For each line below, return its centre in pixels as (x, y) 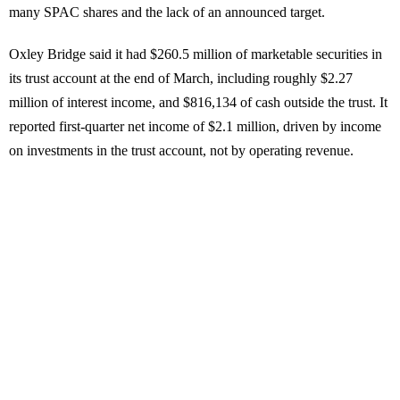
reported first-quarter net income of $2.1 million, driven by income (195, 127)
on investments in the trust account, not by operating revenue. (181, 151)
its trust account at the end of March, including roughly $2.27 (181, 79)
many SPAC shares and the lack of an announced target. (167, 12)
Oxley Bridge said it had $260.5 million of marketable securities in (196, 54)
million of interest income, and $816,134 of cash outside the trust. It (198, 103)
